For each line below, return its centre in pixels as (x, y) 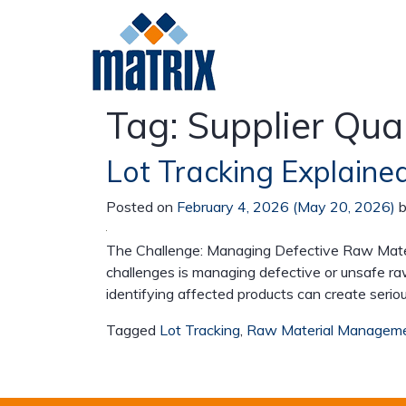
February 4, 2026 (233, 207)
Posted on (141, 207)
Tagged (133, 330)
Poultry (275, 194)
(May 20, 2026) (344, 207)
